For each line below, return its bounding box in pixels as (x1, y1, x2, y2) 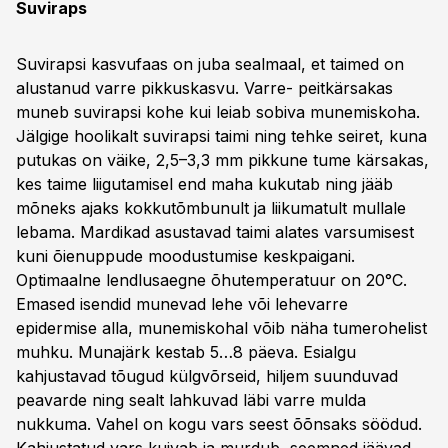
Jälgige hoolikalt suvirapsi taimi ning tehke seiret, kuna (16, 126, 427, 146)
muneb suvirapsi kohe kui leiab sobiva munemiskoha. (16, 102, 420, 122)
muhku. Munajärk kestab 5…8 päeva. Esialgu (16, 342, 356, 362)
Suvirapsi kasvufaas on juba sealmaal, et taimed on (16, 54, 404, 74)
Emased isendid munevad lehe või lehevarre (16, 294, 348, 314)
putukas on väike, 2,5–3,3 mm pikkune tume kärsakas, (16, 150, 429, 170)
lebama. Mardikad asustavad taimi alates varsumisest (16, 222, 414, 242)
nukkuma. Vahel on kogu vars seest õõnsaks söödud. (16, 414, 422, 434)
